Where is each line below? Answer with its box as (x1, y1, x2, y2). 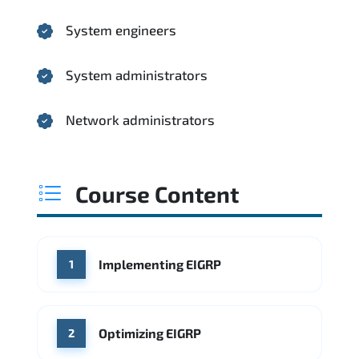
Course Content (75, 179, 239, 208)
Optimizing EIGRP (99, 325, 201, 341)
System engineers (66, 21, 176, 38)
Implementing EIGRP (99, 256, 221, 272)
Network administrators (66, 111, 215, 127)
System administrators (66, 66, 208, 83)
